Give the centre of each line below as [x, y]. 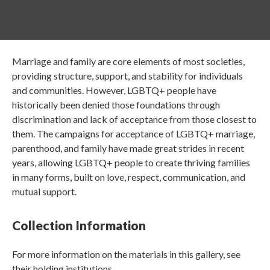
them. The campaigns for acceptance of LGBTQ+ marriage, [133, 133]
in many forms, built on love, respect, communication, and [129, 177]
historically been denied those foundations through [116, 105]
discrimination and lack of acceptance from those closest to [134, 119]
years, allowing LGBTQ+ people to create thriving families [131, 162]
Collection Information [79, 225]
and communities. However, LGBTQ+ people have [114, 90]
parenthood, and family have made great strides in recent [128, 148]
